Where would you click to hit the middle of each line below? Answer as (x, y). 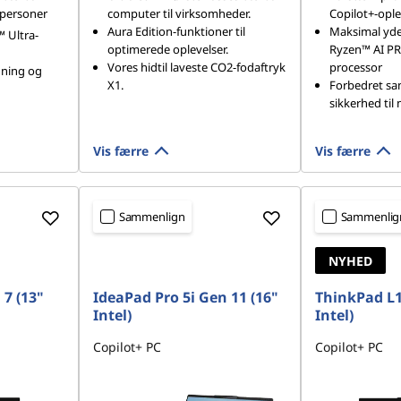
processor (355, 67)
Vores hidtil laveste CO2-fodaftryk (196, 67)
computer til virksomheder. (179, 13)
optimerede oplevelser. (167, 49)
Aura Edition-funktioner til (176, 31)
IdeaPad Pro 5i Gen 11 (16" (185, 297)
